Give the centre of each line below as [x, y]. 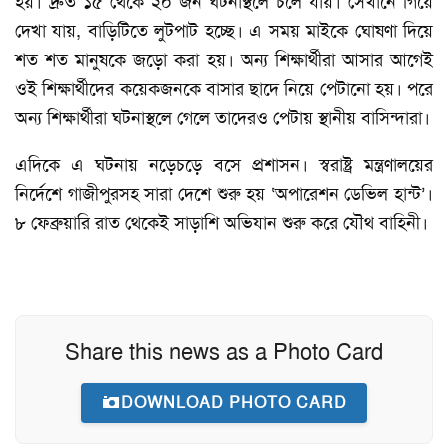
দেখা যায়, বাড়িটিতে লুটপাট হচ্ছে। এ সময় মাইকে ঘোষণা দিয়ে [224, 30]
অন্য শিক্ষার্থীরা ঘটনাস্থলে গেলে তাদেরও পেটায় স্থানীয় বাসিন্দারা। [222, 117]
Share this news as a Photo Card [224, 351]
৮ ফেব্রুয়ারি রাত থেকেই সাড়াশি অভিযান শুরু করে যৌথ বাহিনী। [221, 222]
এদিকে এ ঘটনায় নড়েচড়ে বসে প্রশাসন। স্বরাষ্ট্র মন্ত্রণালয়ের [224, 164]
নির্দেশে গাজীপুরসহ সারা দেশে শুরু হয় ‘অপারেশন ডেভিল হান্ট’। [224, 193]
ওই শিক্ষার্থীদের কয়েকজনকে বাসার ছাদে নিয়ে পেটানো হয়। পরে [224, 88]
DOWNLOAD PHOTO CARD [234, 402]
